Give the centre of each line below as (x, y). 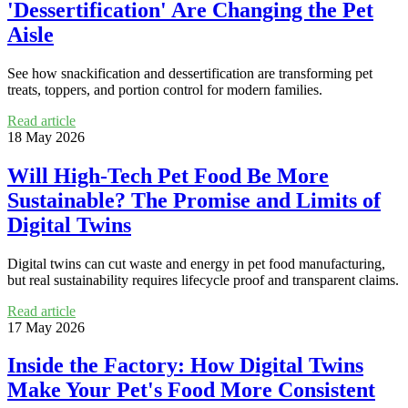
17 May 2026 (46, 327)
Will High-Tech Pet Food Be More (168, 175)
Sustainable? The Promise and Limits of (194, 200)
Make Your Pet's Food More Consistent (191, 390)
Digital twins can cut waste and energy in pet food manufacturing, (196, 263)
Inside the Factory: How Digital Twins (185, 366)
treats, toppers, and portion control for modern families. (165, 89)
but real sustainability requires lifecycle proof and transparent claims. (203, 280)
